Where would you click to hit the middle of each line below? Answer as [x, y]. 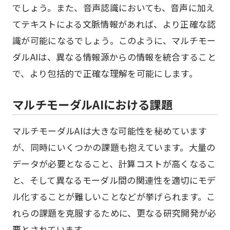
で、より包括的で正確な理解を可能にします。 [105, 73]
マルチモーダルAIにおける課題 [93, 104]
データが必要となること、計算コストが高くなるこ [114, 164]
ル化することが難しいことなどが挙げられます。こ [114, 196]
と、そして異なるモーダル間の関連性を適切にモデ [114, 180]
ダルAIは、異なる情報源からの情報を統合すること [114, 57]
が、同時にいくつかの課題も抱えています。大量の [114, 147]
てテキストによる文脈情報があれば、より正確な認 [114, 24]
